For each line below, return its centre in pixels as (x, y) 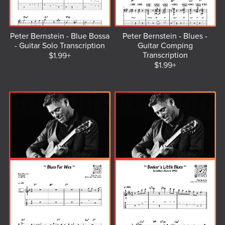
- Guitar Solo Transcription (60, 45)
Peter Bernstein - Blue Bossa (60, 36)
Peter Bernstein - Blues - (165, 36)
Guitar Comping (165, 45)
